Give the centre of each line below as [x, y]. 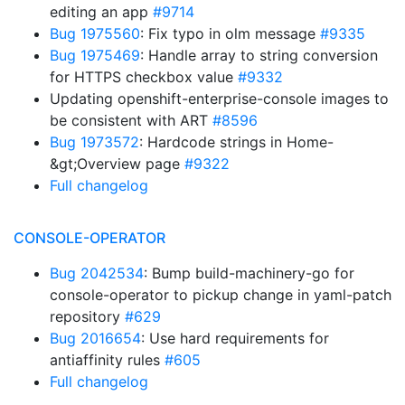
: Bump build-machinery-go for [249, 273]
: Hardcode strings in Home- [236, 142]
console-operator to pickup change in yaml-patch [221, 295]
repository [87, 316]
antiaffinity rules [107, 360]
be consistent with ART [131, 120]
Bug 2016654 [95, 338]
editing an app [101, 12]
